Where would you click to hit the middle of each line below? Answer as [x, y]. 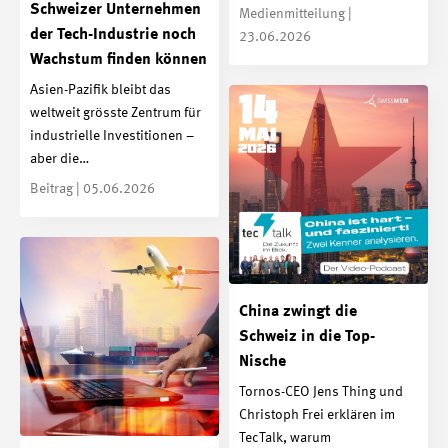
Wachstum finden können [118, 60]
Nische [262, 361]
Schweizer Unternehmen [115, 10]
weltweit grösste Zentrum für [115, 112]
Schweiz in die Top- [307, 336]
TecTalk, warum [285, 437]
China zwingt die [298, 311]
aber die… [59, 158]
